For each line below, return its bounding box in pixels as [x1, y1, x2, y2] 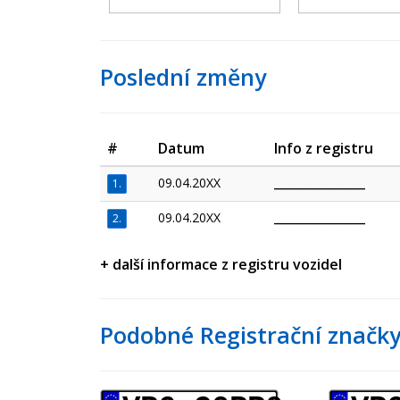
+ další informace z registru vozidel [100, 254, 342, 274]
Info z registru [274, 138, 373, 158]
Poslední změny [100, 62, 266, 92]
